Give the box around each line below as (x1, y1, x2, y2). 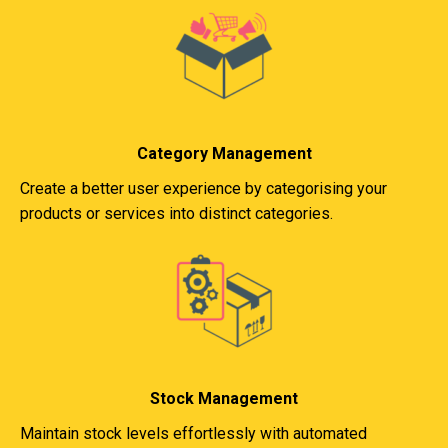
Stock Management (150, 389, 298, 408)
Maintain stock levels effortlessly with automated (20, 424, 367, 443)
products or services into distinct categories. (20, 204, 333, 223)
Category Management (136, 144, 312, 163)
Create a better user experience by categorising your (20, 179, 387, 198)
